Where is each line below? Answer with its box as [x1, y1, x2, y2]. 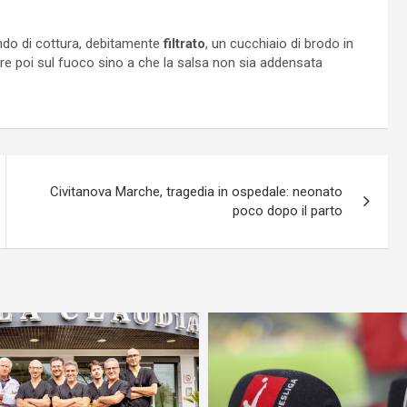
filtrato [164, 35, 205, 52]
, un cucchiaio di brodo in [205, 35, 353, 52]
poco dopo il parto [233, 202, 343, 219]
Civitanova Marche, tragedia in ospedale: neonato [50, 183, 343, 200]
